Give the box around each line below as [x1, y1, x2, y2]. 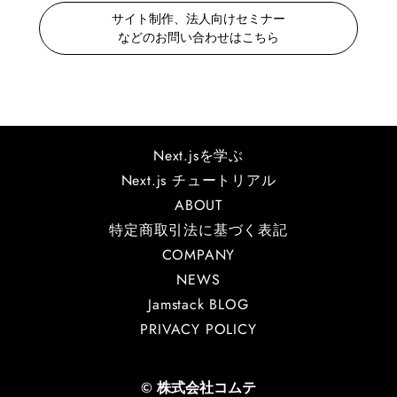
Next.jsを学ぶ [153, 145, 244, 166]
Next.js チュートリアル [121, 170, 276, 191]
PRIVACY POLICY [140, 319, 257, 339]
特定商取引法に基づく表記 [109, 220, 288, 240]
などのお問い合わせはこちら [118, 28, 279, 46]
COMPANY [161, 245, 236, 265]
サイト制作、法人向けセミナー [112, 10, 285, 27]
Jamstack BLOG [148, 294, 249, 315]
